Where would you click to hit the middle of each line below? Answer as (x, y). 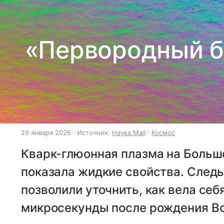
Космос (163, 132)
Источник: (94, 132)
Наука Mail (129, 132)
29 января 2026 (46, 132)
